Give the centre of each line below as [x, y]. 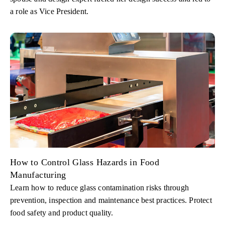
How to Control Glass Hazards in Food [85, 162]
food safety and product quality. [62, 213]
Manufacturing [38, 175]
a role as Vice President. [49, 11]
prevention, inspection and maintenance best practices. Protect [111, 200]
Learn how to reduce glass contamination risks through [100, 188]
